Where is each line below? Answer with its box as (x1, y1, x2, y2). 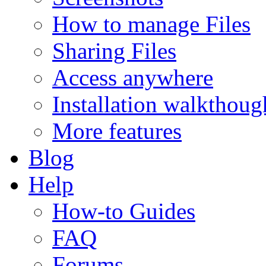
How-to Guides (52, 198, 195, 224)
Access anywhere (52, 65, 213, 90)
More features (52, 118, 182, 144)
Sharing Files (52, 38, 176, 64)
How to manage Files (52, 11, 251, 37)
